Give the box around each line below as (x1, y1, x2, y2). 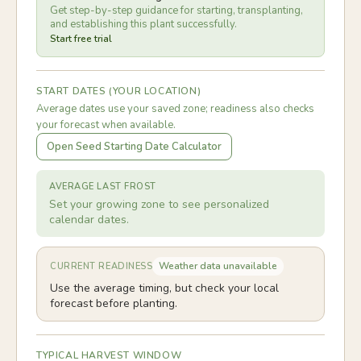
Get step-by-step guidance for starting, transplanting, (50, 3, 303, 18)
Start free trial (50, 32, 112, 45)
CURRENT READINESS (50, 260, 153, 272)
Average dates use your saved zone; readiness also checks (36, 102, 314, 116)
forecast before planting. (50, 296, 177, 311)
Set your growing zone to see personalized (49, 197, 269, 212)
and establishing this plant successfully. (50, 17, 237, 31)
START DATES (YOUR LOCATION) (36, 85, 201, 98)
